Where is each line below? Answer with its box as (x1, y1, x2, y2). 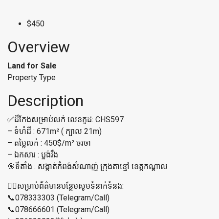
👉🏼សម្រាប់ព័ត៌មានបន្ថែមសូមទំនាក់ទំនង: (7, 181, 124, 191)
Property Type (7, 73, 56, 82)
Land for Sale (7, 61, 57, 70)
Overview (7, 38, 70, 56)
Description (7, 91, 84, 110)
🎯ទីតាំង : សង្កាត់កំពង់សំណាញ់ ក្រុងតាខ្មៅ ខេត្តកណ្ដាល (7, 162, 168, 171)
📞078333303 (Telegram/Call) (7, 193, 109, 202)
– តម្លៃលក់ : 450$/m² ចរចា (7, 138, 91, 148)
